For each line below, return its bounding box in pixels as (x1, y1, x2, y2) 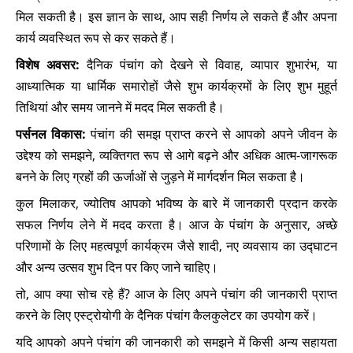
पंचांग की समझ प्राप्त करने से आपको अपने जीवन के (86, 125, 338, 143)
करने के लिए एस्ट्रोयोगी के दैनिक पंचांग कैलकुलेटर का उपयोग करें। (16, 307, 318, 324)
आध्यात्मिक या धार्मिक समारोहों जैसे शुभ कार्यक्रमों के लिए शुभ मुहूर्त (16, 77, 337, 95)
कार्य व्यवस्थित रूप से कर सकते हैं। (16, 29, 176, 46)
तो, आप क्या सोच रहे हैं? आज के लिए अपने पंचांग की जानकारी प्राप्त (16, 285, 337, 303)
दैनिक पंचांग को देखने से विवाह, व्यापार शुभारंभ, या (79, 56, 338, 73)
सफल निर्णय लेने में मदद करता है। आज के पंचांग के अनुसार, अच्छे (16, 216, 337, 233)
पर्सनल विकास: (16, 125, 87, 143)
